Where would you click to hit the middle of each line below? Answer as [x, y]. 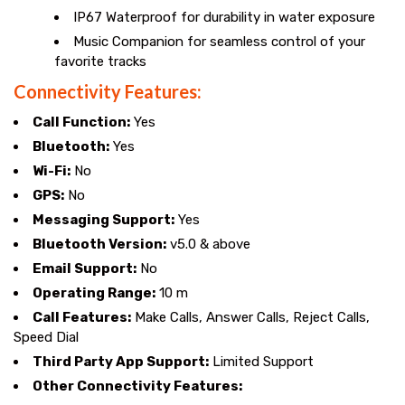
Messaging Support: [104, 219]
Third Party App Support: [121, 361]
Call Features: [82, 317]
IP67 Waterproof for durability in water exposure [224, 17]
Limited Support [261, 361]
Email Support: [85, 268]
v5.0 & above [208, 244]
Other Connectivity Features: [137, 386]
